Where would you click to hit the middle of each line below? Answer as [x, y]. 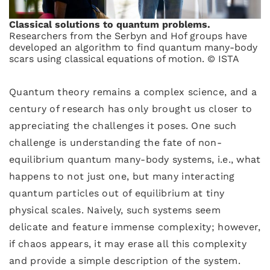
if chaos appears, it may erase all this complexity [128, 244]
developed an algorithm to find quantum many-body [133, 47]
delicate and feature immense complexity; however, [135, 227]
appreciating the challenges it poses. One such [123, 126]
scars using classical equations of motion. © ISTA [124, 59]
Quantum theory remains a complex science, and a [133, 92]
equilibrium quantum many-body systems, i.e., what [135, 159]
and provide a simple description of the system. [125, 261]
